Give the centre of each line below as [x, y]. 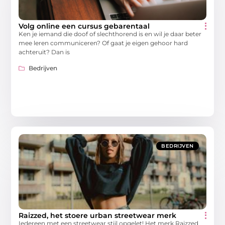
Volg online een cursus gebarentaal [84, 26]
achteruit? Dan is [44, 52]
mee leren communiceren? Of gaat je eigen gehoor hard [103, 43]
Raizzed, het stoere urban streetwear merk [98, 216]
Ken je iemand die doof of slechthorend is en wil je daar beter [110, 34]
